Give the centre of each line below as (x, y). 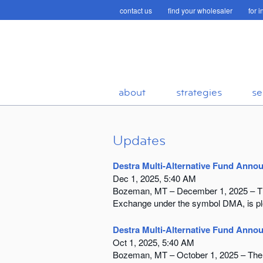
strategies (199, 92)
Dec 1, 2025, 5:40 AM (154, 178)
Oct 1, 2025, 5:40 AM (154, 242)
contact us (136, 10)
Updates (139, 140)
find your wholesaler (200, 10)
